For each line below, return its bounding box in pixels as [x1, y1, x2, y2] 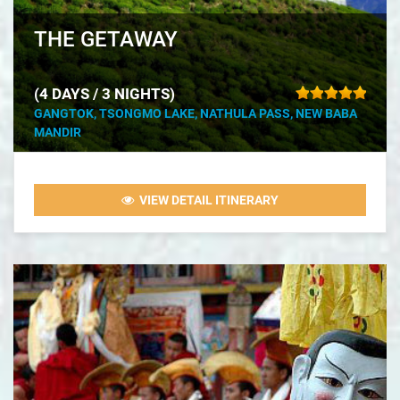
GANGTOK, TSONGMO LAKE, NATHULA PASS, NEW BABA [34, 106, 357, 121]
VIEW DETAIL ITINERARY [134, 193, 279, 208]
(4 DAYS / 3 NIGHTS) [34, 85, 175, 104]
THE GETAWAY [34, 27, 178, 53]
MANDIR [34, 125, 81, 140]
